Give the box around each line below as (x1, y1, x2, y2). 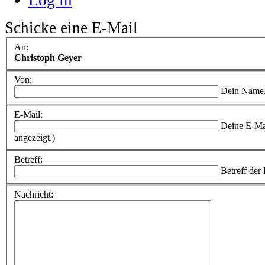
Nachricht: (14, 189, 53, 199)
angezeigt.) (14, 132, 55, 143)
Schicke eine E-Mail (5, 18, 138, 37)
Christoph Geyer (14, 52, 82, 63)
